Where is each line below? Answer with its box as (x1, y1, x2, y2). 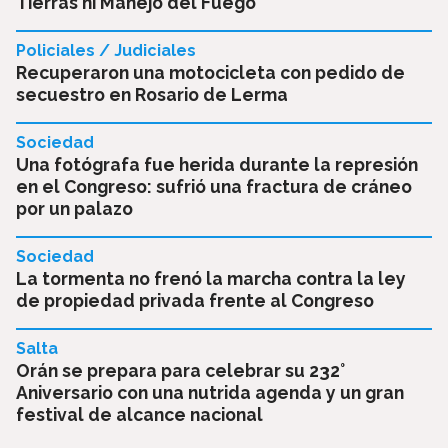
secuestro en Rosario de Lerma (16, 83, 288, 105)
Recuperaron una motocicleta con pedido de (16, 61, 405, 83)
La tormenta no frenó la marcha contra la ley (16, 267, 406, 289)
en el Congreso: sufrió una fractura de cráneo (16, 175, 412, 197)
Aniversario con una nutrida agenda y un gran (16, 381, 404, 403)
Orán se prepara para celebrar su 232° (16, 359, 345, 381)
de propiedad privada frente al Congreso (16, 289, 374, 311)
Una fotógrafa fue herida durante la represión (16, 153, 418, 175)
